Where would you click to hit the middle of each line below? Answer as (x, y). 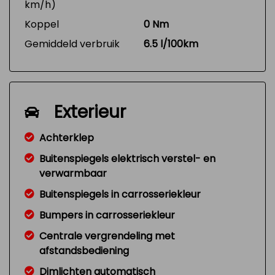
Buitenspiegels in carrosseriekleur (120, 194)
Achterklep (67, 138)
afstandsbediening (84, 251)
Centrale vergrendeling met (107, 236)
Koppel (42, 24)
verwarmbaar (73, 173)
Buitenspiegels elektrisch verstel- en (127, 159)
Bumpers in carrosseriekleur (107, 215)
